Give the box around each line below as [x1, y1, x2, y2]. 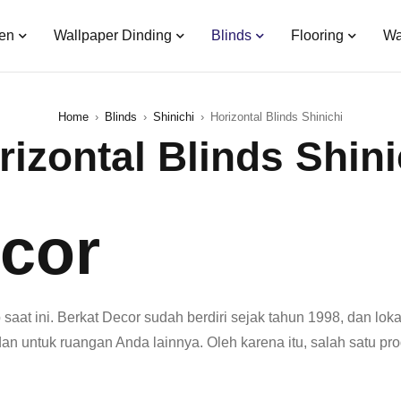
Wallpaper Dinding [53, 28, 172, 43]
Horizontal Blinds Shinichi [210, 110, 343, 124]
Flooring [290, 28, 344, 43]
